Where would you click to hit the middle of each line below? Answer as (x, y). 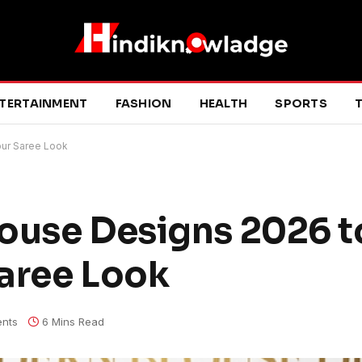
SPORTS (301, 103)
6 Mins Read (73, 321)
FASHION (143, 103)
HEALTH (223, 103)
